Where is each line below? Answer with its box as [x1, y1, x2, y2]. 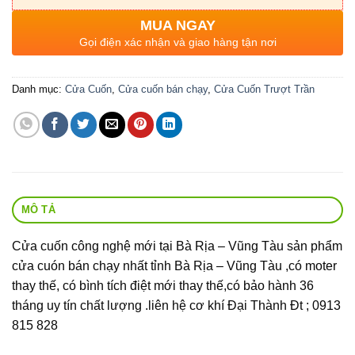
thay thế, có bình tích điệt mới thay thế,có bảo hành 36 [12, 278, 314, 292]
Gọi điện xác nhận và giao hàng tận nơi [78, 35, 277, 48]
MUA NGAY [139, 17, 216, 33]
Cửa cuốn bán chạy [118, 82, 208, 95]
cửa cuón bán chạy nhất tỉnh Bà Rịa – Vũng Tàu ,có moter [12, 258, 337, 273]
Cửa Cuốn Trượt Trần [214, 82, 315, 95]
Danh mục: [12, 82, 65, 95]
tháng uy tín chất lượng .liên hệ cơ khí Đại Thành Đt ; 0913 [12, 298, 341, 312]
